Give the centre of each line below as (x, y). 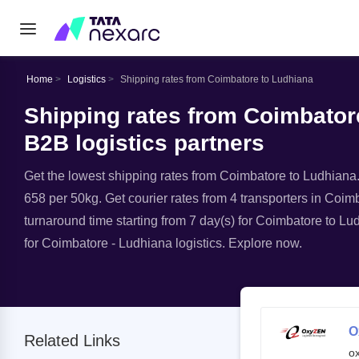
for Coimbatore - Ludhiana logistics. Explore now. (163, 243)
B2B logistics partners (144, 143)
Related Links (72, 341)
